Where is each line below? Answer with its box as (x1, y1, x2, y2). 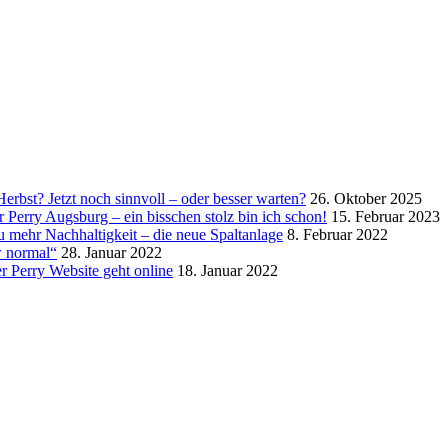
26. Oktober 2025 (310, 189, 422, 207)
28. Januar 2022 (61, 243, 162, 261)
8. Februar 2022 (287, 225, 388, 243)
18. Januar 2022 (177, 261, 278, 279)
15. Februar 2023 (331, 207, 440, 225)
